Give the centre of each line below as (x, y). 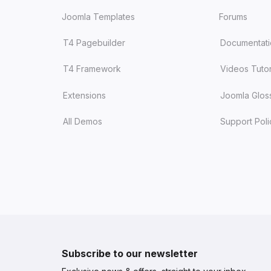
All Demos (83, 121)
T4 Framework (92, 69)
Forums (233, 16)
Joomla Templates (98, 16)
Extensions (84, 95)
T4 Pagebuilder (94, 43)
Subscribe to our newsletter (130, 254)
